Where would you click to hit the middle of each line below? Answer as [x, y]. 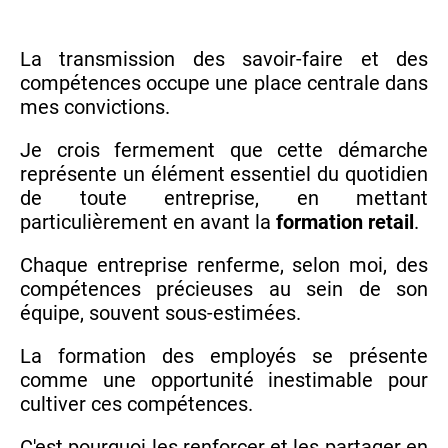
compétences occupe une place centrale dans [224, 83]
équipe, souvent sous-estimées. [160, 313]
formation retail [345, 222]
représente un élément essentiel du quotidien [224, 174]
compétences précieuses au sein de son [224, 289]
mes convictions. [95, 107]
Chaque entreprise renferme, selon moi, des [224, 265]
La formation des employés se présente [224, 356]
